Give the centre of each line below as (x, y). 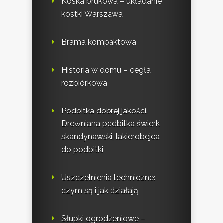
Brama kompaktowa (99, 42)
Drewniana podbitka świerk (111, 124)
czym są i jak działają (100, 191)
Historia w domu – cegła (106, 70)
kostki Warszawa (92, 14)
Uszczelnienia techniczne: (108, 178)
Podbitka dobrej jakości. (105, 111)
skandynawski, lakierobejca (111, 137)
